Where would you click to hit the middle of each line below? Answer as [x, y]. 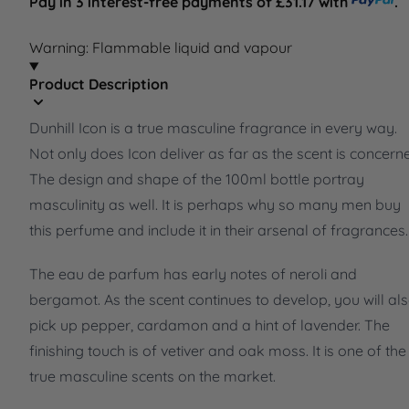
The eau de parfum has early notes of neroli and [193, 274]
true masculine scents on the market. [152, 377]
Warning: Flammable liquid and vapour [161, 48]
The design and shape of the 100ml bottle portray [197, 179]
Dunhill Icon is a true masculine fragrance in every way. [213, 128]
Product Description [99, 84]
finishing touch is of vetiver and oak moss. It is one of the [218, 351]
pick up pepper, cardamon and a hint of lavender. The [210, 325]
